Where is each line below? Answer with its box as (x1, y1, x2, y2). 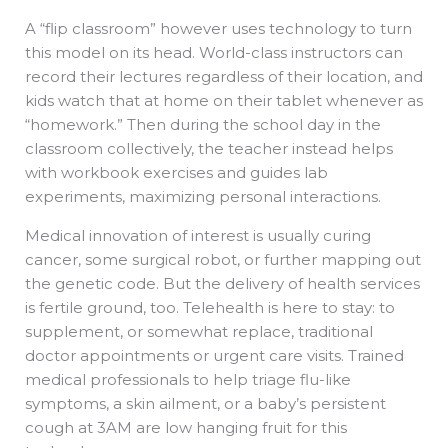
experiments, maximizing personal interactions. (25, 187, 381, 207)
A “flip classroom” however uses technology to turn (25, 19, 412, 39)
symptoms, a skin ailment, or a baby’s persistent (25, 394, 386, 414)
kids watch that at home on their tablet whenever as (25, 91, 423, 111)
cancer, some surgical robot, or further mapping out (25, 250, 421, 270)
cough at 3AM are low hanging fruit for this (25, 418, 347, 438)
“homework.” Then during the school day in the (25, 115, 381, 135)
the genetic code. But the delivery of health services (25, 274, 420, 294)
